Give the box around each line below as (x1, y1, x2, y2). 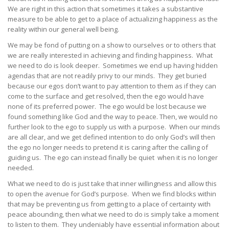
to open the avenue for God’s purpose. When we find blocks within (8, 189, 216, 199)
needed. (8, 163, 34, 173)
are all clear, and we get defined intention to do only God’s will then (8, 132, 215, 142)
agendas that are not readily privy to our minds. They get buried (8, 71, 207, 81)
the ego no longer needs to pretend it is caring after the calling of (8, 143, 208, 152)
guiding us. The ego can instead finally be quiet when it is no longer (8, 153, 218, 163)
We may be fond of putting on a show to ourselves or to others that (8, 40, 216, 50)
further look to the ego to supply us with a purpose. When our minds (8, 122, 220, 132)
